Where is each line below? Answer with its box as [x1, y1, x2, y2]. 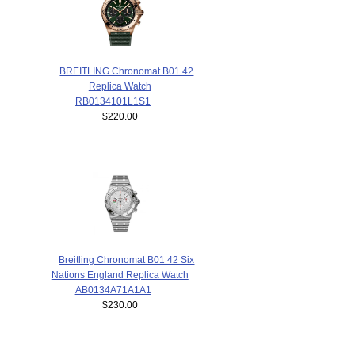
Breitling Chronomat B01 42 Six [59, 254, 195, 265]
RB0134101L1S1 [75, 95, 151, 106]
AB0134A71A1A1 [74, 284, 151, 296]
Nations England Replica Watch [51, 269, 189, 281]
